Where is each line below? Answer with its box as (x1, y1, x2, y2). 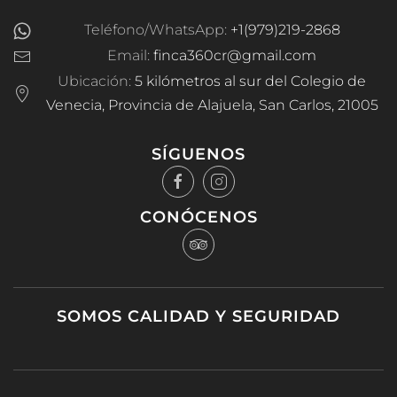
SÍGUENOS (152, 144, 245, 164)
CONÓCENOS (139, 206, 258, 227)
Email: (107, 46, 153, 64)
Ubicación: (58, 72, 135, 90)
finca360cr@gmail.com (153, 46, 316, 64)
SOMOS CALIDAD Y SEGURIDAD (57, 306, 340, 326)
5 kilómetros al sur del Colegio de (135, 72, 366, 90)
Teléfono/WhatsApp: (83, 20, 230, 38)
